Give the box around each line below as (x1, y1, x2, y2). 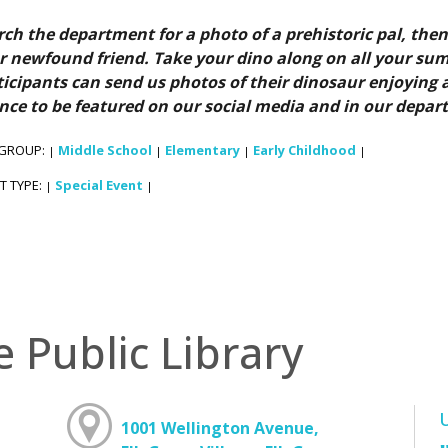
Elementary (165, 141, 240, 160)
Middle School (58, 141, 152, 160)
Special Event (55, 176, 143, 195)
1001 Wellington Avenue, (120, 417, 319, 440)
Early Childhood (253, 141, 356, 160)
